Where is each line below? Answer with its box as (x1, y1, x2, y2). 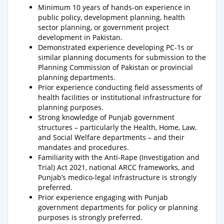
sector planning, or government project (38, 22, 169, 32)
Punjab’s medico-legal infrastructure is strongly (38, 172, 196, 182)
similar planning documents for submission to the (38, 52, 206, 62)
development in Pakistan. (38, 32, 122, 42)
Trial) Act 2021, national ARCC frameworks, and (38, 162, 194, 172)
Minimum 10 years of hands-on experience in (38, 2, 190, 12)
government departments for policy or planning (38, 202, 198, 212)
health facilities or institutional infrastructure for (38, 92, 201, 102)
